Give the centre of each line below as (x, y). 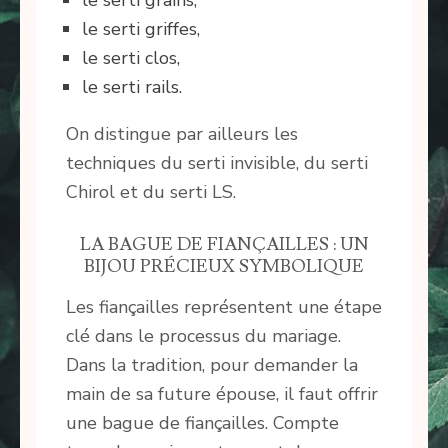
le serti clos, (131, 58)
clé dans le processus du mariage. (203, 336)
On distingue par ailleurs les (182, 134)
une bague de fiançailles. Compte (202, 423)
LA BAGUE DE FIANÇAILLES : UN (224, 245)
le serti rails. (132, 87)
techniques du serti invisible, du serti (217, 163)
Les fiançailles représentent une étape (224, 307)
